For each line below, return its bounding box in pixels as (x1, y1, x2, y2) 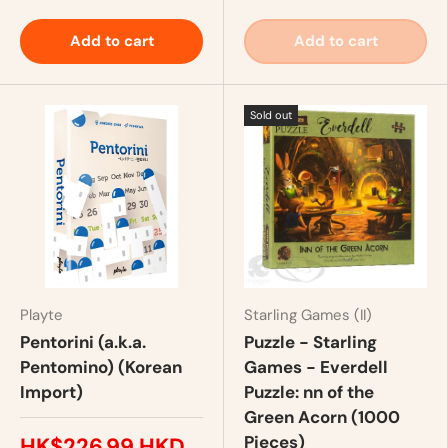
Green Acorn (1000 (244, 405, 400, 428)
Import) (20, 380, 83, 403)
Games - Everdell (244, 355, 388, 378)
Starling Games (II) (244, 304, 372, 325)
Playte (20, 304, 63, 325)
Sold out (250, 107, 292, 122)
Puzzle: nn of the (244, 380, 374, 403)
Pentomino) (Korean (20, 355, 182, 378)
